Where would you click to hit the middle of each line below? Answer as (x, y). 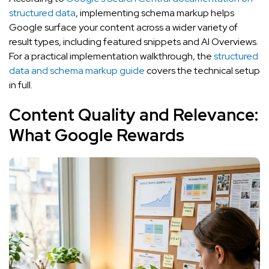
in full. (21, 85)
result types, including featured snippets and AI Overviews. (134, 41)
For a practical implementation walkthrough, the (111, 56)
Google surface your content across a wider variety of (123, 27)
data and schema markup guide (77, 70)
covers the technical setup (202, 70)
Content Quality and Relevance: (134, 114)
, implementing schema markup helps (155, 13)
